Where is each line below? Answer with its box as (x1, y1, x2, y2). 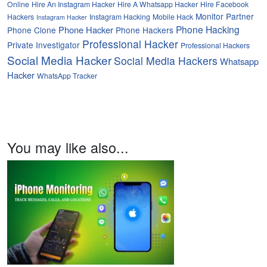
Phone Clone (7, 24, 56, 36)
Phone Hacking (176, 23, 240, 36)
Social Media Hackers (114, 53, 218, 69)
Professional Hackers (181, 40, 250, 51)
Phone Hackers (116, 24, 173, 36)
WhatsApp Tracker (37, 70, 97, 81)
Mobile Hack (153, 11, 193, 22)
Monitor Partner (195, 10, 254, 23)
